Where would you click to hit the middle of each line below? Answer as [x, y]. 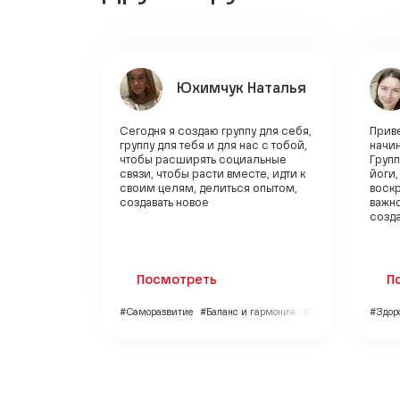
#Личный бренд [338, 312]
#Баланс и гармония [248, 312]
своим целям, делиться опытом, [208, 189]
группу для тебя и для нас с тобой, [213, 146]
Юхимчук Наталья [242, 89]
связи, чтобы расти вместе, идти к [212, 175]
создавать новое [164, 203]
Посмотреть [177, 280]
